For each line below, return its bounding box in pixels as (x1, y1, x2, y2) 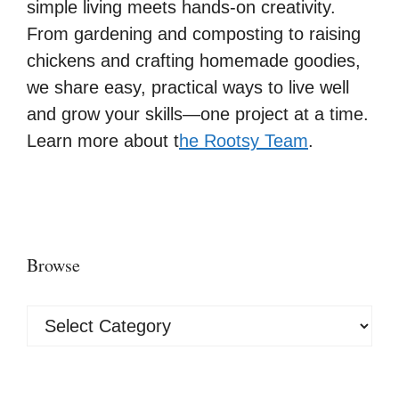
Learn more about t (27, 131, 179, 151)
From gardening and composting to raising (27, 24, 361, 45)
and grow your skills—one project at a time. (27, 104, 369, 125)
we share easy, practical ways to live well (27, 77, 349, 98)
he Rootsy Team (179, 131, 308, 151)
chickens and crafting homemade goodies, (27, 51, 361, 71)
